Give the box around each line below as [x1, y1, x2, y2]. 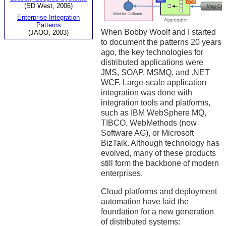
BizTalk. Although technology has [101, 139, 219, 148]
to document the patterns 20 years [101, 38, 221, 47]
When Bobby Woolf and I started [101, 28, 216, 37]
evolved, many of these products [101, 149, 216, 158]
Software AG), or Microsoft [101, 129, 194, 138]
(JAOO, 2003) [28, 28, 69, 36]
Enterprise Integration [17, 13, 80, 21]
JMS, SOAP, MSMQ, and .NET [101, 68, 210, 77]
